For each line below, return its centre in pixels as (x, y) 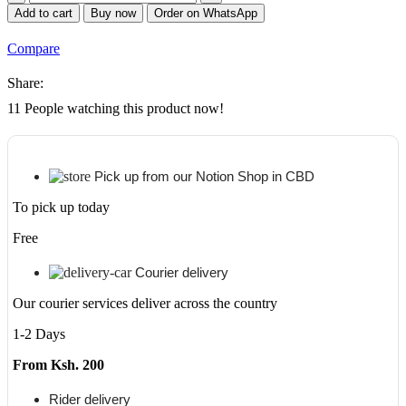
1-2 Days (39, 333)
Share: (25, 82)
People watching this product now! (124, 108)
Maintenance (65, 40)
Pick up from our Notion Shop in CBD (204, 176)
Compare (34, 48)
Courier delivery (182, 272)
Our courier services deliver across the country (145, 303)
